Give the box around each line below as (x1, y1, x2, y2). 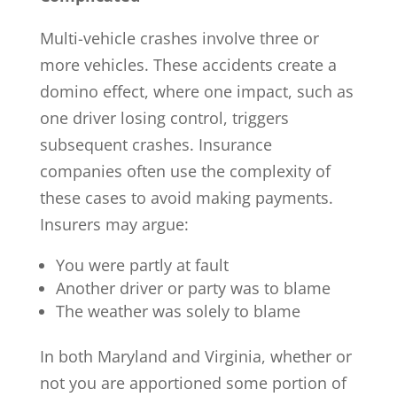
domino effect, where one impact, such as (39, 80, 354, 102)
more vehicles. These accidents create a (39, 53, 337, 75)
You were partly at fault (55, 253, 229, 276)
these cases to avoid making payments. (39, 186, 333, 208)
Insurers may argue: (39, 213, 189, 235)
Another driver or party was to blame (55, 276, 331, 299)
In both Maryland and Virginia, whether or (39, 345, 352, 367)
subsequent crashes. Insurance (39, 133, 272, 155)
